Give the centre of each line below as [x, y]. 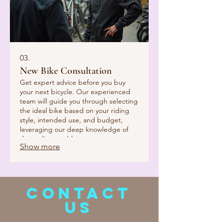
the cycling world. [47, 139]
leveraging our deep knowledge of [74, 130]
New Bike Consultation [66, 71]
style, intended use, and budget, [71, 120]
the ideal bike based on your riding [75, 111]
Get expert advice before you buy [73, 83]
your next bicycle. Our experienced [75, 92]
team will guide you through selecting [79, 101]
